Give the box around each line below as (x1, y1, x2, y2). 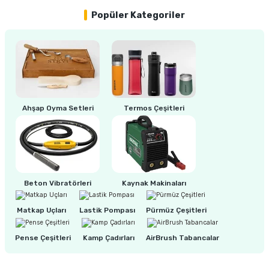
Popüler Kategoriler (91, 10, 185, 20)
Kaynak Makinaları (121, 179, 186, 187)
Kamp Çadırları (82, 233, 134, 242)
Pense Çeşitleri (14, 233, 71, 242)
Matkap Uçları (17, 206, 66, 215)
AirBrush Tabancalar (146, 233, 219, 242)
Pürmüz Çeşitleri (145, 206, 207, 215)
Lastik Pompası (79, 206, 135, 215)
